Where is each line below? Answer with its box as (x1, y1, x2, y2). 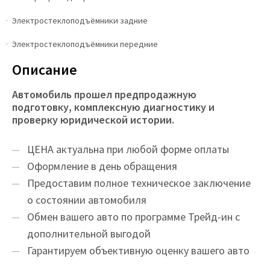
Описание (12, 60, 77, 80)
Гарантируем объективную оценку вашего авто (27, 243, 250, 258)
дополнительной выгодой (27, 227, 151, 241)
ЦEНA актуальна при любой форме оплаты (27, 142, 229, 157)
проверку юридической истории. (12, 113, 174, 127)
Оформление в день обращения (27, 159, 177, 174)
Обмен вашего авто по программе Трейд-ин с (27, 210, 240, 224)
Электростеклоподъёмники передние (12, 39, 158, 50)
